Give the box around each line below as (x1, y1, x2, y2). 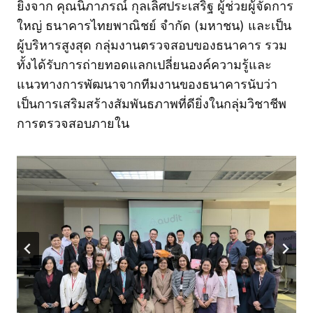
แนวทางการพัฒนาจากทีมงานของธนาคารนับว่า (17, 77, 277, 92)
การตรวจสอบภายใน (17, 116, 129, 131)
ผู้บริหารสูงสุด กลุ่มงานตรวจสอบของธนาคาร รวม (17, 38, 287, 52)
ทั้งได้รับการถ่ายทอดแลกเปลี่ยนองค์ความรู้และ (17, 57, 272, 72)
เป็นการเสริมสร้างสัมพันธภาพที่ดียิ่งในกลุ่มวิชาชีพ (17, 96, 286, 111)
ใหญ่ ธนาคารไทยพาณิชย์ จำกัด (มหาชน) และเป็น (17, 18, 291, 33)
